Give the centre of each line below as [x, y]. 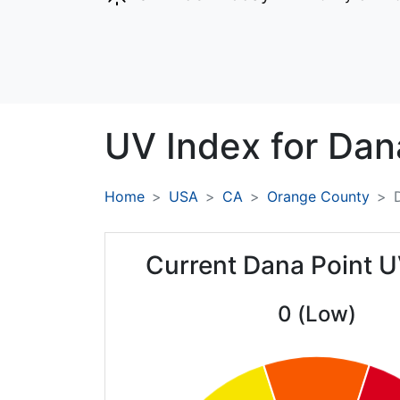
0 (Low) [317, 314]
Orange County [318, 197]
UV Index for [216, 146]
